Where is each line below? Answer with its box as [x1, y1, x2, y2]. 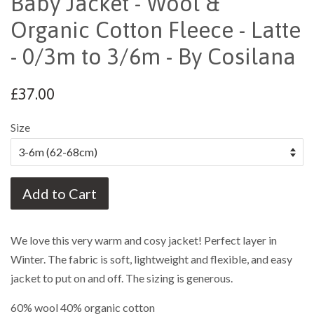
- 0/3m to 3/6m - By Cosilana [11, 43, 296, 70]
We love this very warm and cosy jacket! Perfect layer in [11, 233, 277, 247]
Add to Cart [22, 185, 97, 203]
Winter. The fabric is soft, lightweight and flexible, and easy [11, 252, 292, 266]
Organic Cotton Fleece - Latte [11, 17, 301, 43]
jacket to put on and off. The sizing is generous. [11, 271, 233, 285]
